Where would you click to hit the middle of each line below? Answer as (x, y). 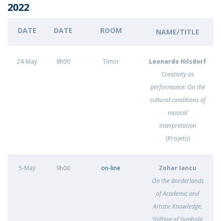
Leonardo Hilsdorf (178, 61)
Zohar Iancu (178, 168)
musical (178, 113)
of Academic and (178, 194)
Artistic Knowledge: (178, 206)
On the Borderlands (178, 181)
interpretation (178, 126)
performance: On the (178, 87)
